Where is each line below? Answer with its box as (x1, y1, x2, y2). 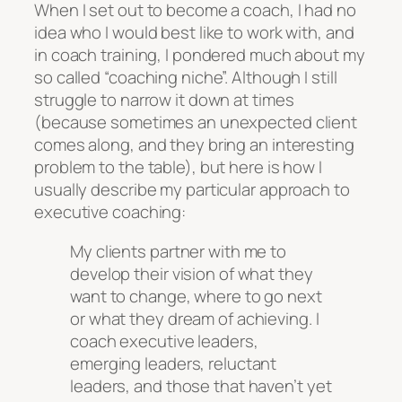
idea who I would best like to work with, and (34, 21, 354, 45)
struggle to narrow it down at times (34, 88, 294, 112)
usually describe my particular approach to (34, 178, 350, 202)
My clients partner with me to (70, 239, 287, 263)
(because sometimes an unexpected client (34, 110, 358, 135)
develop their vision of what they (70, 261, 313, 285)
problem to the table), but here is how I (34, 155, 322, 179)
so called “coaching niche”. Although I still (34, 66, 337, 90)
